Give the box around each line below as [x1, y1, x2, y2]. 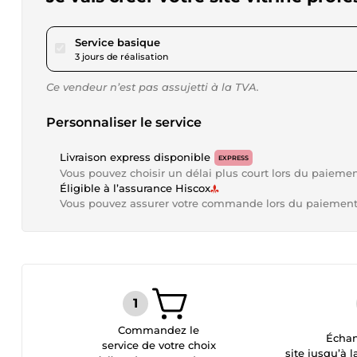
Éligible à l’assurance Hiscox [60, 182, 210, 194]
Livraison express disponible [60, 151, 210, 163]
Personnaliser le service [46, 115, 202, 130]
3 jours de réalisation [75, 51, 168, 62]
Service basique [75, 36, 160, 49]
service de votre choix [101, 339, 216, 351]
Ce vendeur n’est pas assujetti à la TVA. [46, 80, 259, 93]
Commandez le [118, 324, 200, 336]
